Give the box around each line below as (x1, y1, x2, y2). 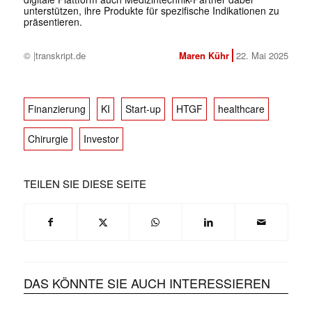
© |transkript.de (23, 49, 86, 63)
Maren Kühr (178, 49, 229, 63)
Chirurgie (27, 132, 68, 146)
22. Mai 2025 (235, 49, 288, 63)
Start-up (125, 102, 161, 116)
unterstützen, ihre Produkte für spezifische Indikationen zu (23, 3, 279, 18)
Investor (83, 132, 119, 146)
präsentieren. (23, 15, 82, 29)
